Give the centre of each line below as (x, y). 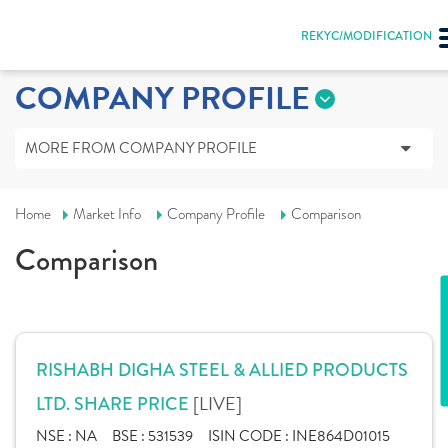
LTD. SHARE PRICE (114, 404)
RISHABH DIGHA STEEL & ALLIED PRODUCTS (222, 370)
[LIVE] (217, 403)
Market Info (107, 214)
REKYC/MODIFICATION (366, 36)
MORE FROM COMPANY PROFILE (141, 148)
